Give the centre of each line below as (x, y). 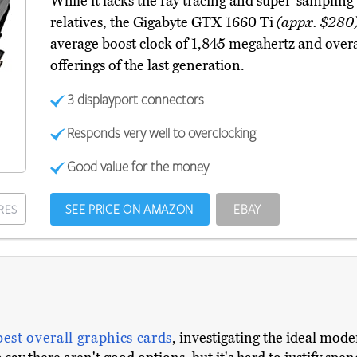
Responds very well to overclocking (162, 133)
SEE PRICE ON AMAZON (129, 209)
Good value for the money (138, 166)
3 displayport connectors (136, 99)
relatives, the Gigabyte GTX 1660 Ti (163, 23)
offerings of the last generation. (147, 66)
